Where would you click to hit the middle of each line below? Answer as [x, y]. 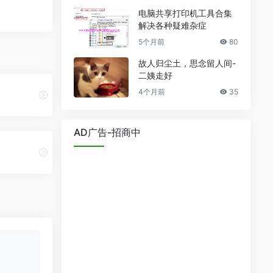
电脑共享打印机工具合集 [185, 13]
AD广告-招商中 [107, 132]
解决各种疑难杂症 [172, 25]
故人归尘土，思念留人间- [187, 63]
